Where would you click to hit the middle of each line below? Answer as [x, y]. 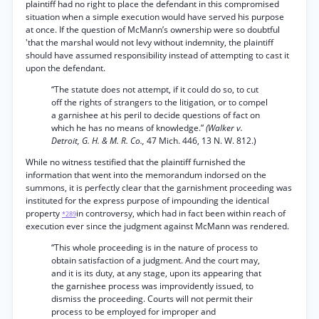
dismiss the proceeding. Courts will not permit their [152, 299]
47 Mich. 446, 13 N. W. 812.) [202, 141]
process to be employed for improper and [134, 312]
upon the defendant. [66, 68]
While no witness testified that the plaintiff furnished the [136, 162]
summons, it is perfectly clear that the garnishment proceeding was [159, 188]
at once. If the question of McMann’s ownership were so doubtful [153, 30]
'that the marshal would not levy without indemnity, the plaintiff [150, 42]
